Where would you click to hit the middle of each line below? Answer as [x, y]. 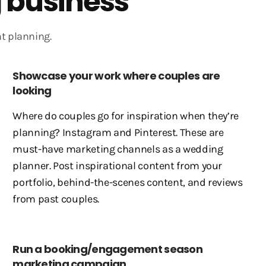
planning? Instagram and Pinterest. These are [118, 132]
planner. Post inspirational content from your [118, 166]
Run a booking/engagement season [108, 249]
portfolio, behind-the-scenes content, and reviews [128, 182]
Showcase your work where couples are [116, 76]
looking [32, 91]
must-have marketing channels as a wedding [118, 149]
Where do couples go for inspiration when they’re [126, 116]
